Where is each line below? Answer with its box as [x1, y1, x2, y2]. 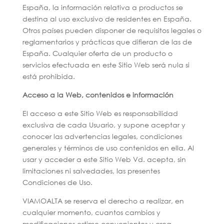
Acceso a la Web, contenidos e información [22, 90, 173, 99]
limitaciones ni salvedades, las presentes [22, 166, 160, 175]
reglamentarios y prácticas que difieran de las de [22, 37, 192, 46]
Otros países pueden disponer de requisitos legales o [22, 25, 201, 35]
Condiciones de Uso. [22, 177, 92, 187]
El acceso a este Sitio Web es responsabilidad [22, 108, 178, 118]
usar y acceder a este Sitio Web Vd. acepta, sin [22, 154, 186, 164]
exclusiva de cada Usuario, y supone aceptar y [22, 120, 185, 129]
